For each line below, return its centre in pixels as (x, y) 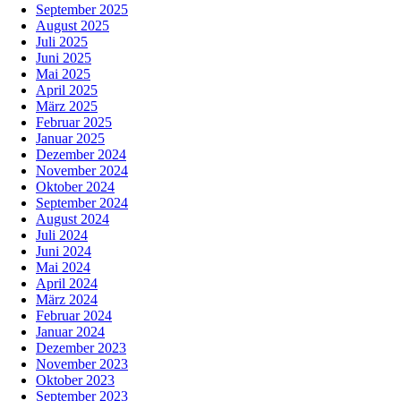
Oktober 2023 (75, 380)
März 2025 (67, 107)
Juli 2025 (62, 42)
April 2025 (67, 90)
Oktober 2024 (75, 187)
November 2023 (82, 364)
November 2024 (82, 171)
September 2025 (82, 10)
